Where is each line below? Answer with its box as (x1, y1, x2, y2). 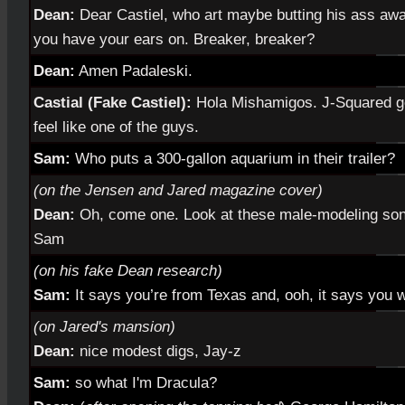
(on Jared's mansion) (33, 317, 175, 335)
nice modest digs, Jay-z (80, 342, 241, 360)
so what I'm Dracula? (75, 373, 217, 391)
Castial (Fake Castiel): (33, 93, 196, 111)
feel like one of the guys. (33, 118, 199, 136)
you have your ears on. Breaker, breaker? (33, 30, 315, 48)
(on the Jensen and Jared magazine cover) (33, 181, 323, 199)
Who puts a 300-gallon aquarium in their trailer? (71, 149, 395, 167)
